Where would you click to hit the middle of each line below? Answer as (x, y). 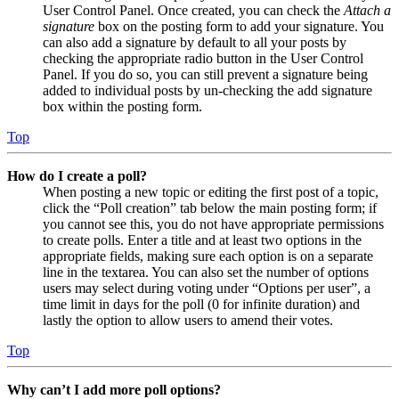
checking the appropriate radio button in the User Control (203, 59)
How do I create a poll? (77, 176)
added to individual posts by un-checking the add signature (208, 91)
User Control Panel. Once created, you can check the (193, 11)
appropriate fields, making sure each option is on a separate (208, 256)
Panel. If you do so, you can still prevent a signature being (205, 75)
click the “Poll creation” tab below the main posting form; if (210, 208)
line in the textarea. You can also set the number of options (206, 273)
